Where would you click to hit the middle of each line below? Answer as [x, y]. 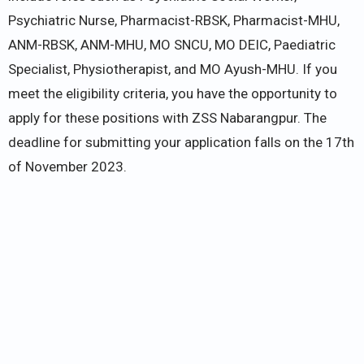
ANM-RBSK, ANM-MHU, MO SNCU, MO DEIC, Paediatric [172, 44]
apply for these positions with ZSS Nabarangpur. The [167, 117]
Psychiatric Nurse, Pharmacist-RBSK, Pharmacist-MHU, [174, 20]
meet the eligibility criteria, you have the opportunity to [173, 93]
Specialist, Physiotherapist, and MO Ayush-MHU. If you [173, 69]
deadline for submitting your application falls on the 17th [181, 142]
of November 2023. [67, 166]
